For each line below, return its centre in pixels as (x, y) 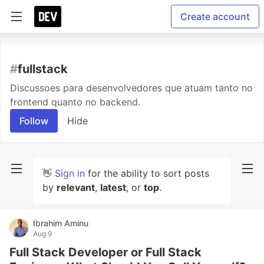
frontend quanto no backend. (75, 102)
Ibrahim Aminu (61, 223)
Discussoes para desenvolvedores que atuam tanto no (131, 88)
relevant (76, 187)
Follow (34, 121)
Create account (215, 16)
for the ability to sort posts (147, 173)
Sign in (70, 173)
